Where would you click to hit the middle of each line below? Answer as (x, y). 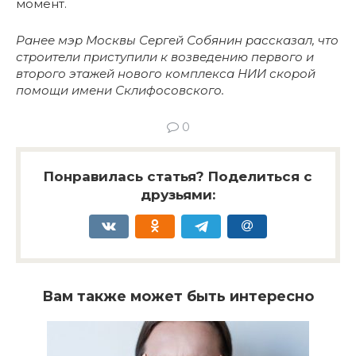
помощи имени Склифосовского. (120, 91)
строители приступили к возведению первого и (165, 57)
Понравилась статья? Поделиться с (178, 177)
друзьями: (178, 195)
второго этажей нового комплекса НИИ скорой (166, 74)
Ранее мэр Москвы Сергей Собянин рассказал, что (177, 41)
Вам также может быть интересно (178, 297)
